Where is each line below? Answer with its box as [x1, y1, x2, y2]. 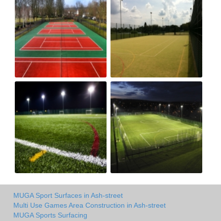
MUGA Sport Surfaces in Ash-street [13, 191, 123, 199]
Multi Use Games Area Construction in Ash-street [13, 201, 166, 209]
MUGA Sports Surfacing [13, 211, 87, 219]
